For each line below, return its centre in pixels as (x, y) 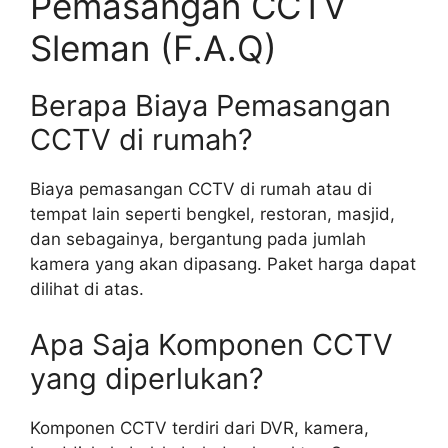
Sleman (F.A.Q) (153, 48)
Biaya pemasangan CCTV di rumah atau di (201, 189)
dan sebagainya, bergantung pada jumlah (198, 239)
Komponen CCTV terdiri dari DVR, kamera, (199, 427)
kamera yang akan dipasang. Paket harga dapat (223, 264)
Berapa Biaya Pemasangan (210, 106)
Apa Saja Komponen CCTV (211, 344)
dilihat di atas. (87, 289)
